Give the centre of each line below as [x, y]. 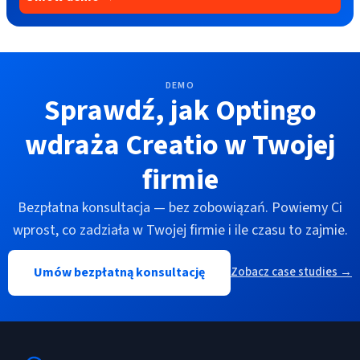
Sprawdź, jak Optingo [180, 110]
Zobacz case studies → [291, 272]
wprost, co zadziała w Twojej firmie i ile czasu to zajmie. [180, 230]
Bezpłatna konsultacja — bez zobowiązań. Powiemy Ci [180, 207]
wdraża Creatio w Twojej [180, 145]
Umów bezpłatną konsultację [119, 272]
